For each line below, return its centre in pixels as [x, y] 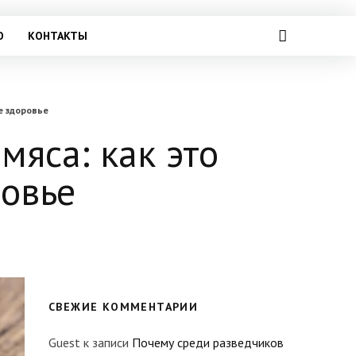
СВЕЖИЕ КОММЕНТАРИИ [124, 307]
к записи [106, 342]
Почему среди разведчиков [208, 342]
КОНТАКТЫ [57, 36]
